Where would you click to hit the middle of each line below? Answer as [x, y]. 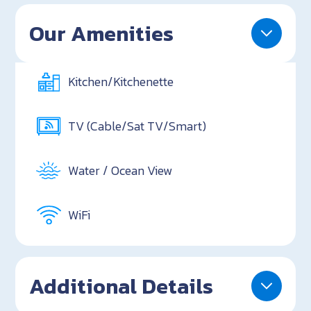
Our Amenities [102, 33]
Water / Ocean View [120, 171]
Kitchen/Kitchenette [121, 82]
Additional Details [121, 286]
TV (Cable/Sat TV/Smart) [137, 126]
